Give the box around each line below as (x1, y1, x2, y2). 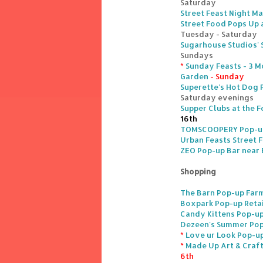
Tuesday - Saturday (180, 29, 257, 39)
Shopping (180, 167, 216, 177)
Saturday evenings (180, 93, 254, 103)
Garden (180, 72, 208, 82)
